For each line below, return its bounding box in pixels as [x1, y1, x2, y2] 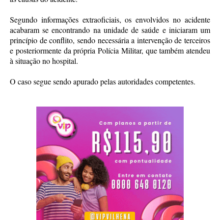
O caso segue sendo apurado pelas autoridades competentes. [10, 76, 195, 86]
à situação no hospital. [10, 55, 78, 66]
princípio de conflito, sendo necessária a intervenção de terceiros [10, 34, 210, 45]
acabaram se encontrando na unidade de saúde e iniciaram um [10, 24, 210, 35]
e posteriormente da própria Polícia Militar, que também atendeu [10, 45, 210, 55]
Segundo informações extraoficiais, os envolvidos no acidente [10, 14, 210, 25]
